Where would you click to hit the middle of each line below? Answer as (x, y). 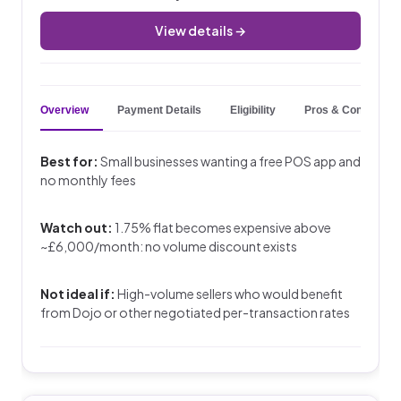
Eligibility (253, 111)
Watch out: (77, 228)
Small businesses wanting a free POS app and (230, 162)
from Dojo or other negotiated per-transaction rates (195, 313)
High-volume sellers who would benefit (229, 294)
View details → (200, 31)
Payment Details (159, 111)
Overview (64, 111)
